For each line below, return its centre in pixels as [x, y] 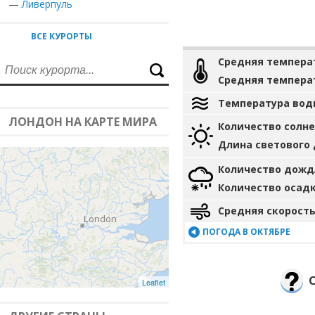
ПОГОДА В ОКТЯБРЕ [246, 232]
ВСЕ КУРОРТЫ [62, 36]
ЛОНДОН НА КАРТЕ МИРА [83, 122]
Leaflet [154, 282]
